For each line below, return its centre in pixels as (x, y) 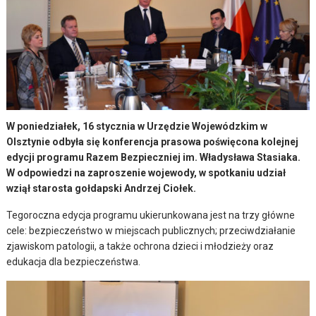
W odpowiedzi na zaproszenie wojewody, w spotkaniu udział (146, 173)
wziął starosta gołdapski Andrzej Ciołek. (102, 189)
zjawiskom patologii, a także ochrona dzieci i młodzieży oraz (140, 247)
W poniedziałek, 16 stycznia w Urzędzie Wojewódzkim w (137, 127)
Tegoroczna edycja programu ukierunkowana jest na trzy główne (151, 215)
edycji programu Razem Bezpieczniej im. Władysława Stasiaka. (154, 158)
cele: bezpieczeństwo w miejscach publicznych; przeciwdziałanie (151, 231)
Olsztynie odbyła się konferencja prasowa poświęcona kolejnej (153, 142)
